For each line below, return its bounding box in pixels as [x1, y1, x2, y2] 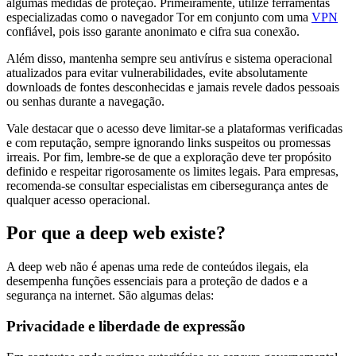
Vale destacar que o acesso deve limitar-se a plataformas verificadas [6, 121, 342, 135]
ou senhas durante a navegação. [6, 94, 164, 108]
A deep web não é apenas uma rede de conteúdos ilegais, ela [6, 260, 308, 274]
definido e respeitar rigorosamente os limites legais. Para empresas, [6, 164, 339, 178]
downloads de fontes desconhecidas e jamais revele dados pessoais [6, 79, 339, 94]
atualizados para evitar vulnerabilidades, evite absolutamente [6, 65, 308, 79]
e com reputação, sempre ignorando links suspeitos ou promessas [6, 135, 331, 149]
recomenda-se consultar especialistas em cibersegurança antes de [6, 178, 328, 192]
